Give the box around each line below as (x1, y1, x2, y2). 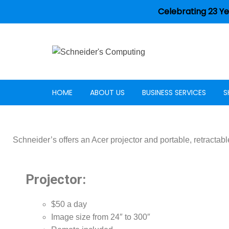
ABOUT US (90, 87, 125, 98)
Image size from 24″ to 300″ (51, 213, 150, 221)
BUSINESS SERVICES (142, 87, 206, 98)
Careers (93, 112, 123, 123)
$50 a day (51, 200, 87, 209)
